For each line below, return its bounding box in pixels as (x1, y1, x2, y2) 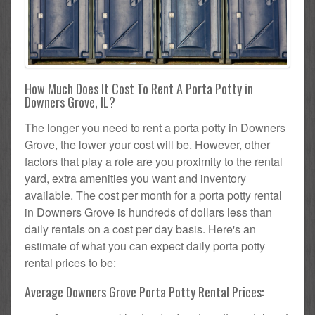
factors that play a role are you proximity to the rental (25, 153, 283, 169)
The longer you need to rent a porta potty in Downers (25, 119, 285, 136)
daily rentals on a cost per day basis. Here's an (25, 220, 256, 237)
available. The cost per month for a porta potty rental (25, 186, 282, 203)
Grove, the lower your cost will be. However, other (25, 136, 270, 153)
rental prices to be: (25, 254, 116, 271)
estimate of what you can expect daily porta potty (25, 237, 265, 254)
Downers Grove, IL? (25, 92, 115, 111)
